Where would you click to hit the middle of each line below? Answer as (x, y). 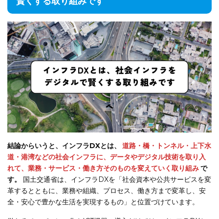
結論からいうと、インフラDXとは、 (64, 145)
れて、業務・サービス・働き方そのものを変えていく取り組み (103, 168)
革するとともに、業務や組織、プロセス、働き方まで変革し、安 (107, 190)
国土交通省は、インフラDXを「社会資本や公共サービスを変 (116, 179)
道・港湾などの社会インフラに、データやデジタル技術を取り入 (107, 157)
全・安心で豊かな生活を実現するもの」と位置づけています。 (103, 202)
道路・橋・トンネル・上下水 (166, 145)
